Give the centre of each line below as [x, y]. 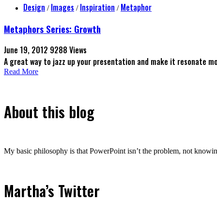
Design [34, 7]
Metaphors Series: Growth [52, 29]
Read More [21, 72]
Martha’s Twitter [52, 190]
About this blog [49, 111]
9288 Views [68, 50]
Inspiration [97, 7]
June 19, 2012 [26, 50]
